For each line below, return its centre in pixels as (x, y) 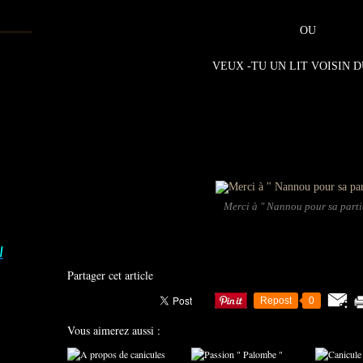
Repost (276, 301)
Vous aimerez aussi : (114, 330)
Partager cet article (110, 275)
